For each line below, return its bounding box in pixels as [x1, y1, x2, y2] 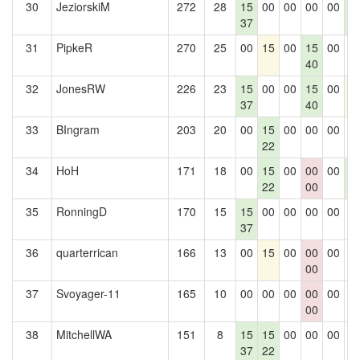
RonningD [56, 203, 107, 219]
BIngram [56, 121, 100, 137]
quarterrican [56, 244, 118, 260]
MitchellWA [56, 326, 112, 342]
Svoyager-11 [56, 285, 121, 301]
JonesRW [56, 80, 105, 96]
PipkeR [56, 39, 92, 55]
